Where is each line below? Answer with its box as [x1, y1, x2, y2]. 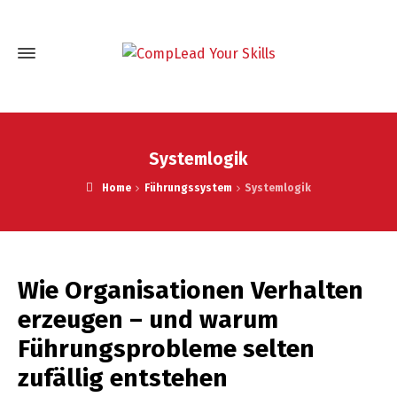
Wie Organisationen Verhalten [18, 276, 363, 305]
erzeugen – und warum [18, 305, 278, 334]
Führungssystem [144, 182, 232, 194]
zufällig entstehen [18, 363, 228, 393]
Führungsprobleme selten [18, 334, 315, 363]
